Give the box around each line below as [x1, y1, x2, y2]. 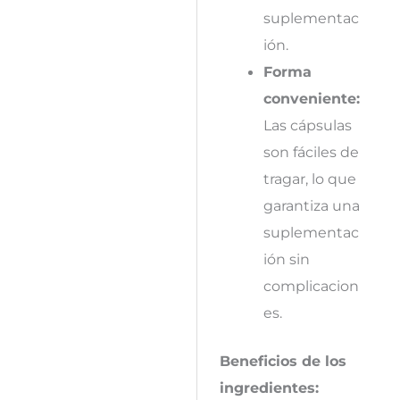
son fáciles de [262, 142, 359, 161]
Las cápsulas [262, 115, 352, 134]
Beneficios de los [219, 352, 346, 371]
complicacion [262, 276, 359, 295]
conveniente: [262, 88, 360, 107]
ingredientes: [219, 379, 319, 397]
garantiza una [262, 196, 360, 214]
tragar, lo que [262, 169, 356, 187]
